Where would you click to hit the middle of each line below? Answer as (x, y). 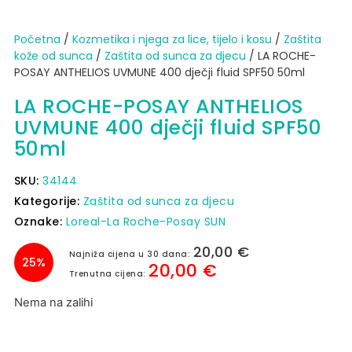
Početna (37, 40)
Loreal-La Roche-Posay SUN (146, 222)
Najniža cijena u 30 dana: (131, 255)
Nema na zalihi (53, 303)
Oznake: (40, 222)
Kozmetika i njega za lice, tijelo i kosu (172, 40)
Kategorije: (48, 202)
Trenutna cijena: (109, 274)
